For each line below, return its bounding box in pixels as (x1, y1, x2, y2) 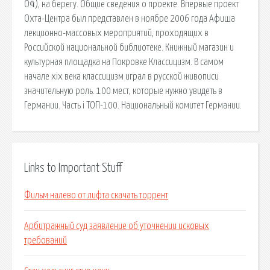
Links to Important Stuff (24, 162, 122, 174)
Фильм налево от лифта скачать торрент (24, 190, 168, 201)
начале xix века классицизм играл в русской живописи (24, 71, 219, 81)
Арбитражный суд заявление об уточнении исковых (24, 221, 209, 231)
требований (24, 236, 67, 246)
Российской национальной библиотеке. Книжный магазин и (24, 42, 234, 52)
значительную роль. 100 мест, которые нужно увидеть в (24, 86, 222, 96)
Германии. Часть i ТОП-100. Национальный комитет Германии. (24, 100, 242, 110)
